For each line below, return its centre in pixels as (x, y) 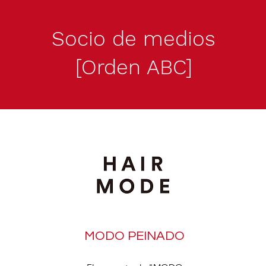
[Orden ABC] (134, 67)
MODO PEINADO (135, 236)
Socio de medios (134, 39)
